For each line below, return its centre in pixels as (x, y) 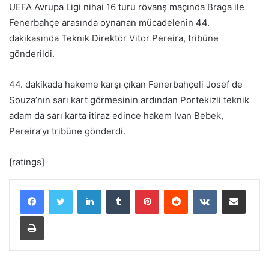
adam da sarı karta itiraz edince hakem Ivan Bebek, (116, 116)
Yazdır (55, 216)
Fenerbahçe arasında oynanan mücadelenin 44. (109, 23)
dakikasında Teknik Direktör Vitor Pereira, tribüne (114, 38)
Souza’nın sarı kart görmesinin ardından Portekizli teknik (129, 100)
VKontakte (235, 189)
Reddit (199, 189)
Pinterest (176, 189)
